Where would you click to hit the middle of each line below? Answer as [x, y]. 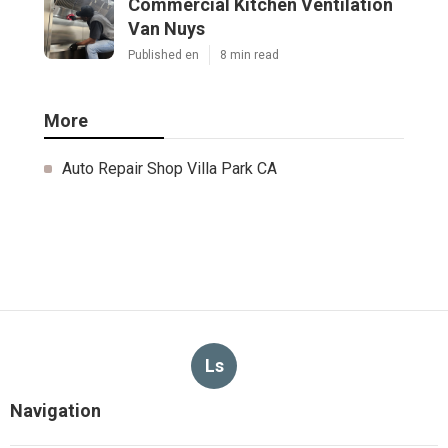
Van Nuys [166, 28]
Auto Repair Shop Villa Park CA [169, 168]
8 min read [249, 54]
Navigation [55, 410]
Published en [163, 54]
